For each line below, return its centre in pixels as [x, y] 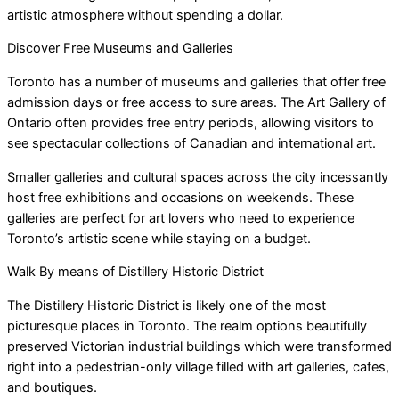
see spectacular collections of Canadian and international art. [191, 143]
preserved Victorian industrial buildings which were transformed [199, 346]
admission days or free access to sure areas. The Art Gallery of [196, 102]
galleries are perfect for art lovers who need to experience [181, 218]
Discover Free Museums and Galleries [120, 49]
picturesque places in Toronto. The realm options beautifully [187, 326]
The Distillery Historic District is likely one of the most [167, 305]
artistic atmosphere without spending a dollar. [145, 15]
